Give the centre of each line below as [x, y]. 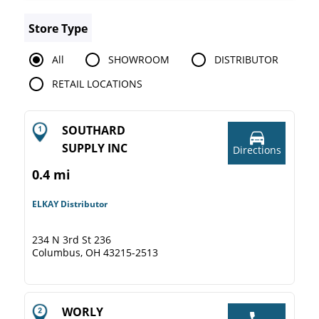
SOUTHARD [94, 130]
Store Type [58, 28]
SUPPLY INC [95, 148]
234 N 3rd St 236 [72, 240]
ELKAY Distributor [70, 204]
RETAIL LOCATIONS [97, 84]
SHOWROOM [139, 59]
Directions [257, 150]
